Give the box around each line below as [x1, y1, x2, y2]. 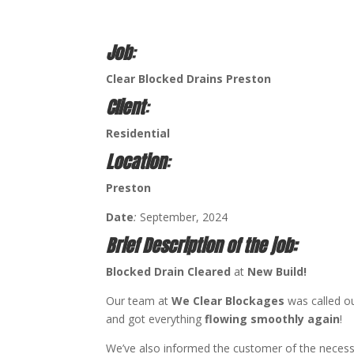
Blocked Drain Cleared [106, 263, 232, 279]
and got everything [106, 311, 205, 326]
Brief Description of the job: [106, 232, 301, 258]
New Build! [247, 263, 307, 279]
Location [106, 148, 167, 175]
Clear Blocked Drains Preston [106, 70, 272, 86]
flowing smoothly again [205, 311, 341, 326]
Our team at [106, 292, 172, 308]
